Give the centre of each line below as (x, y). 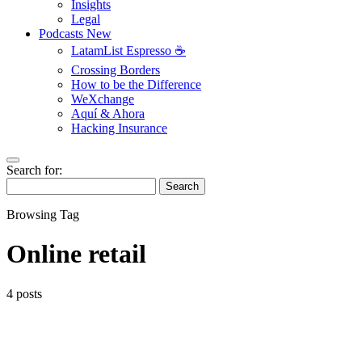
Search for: (34, 170)
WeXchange (103, 99)
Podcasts (63, 34)
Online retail (76, 254)
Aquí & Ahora (108, 114)
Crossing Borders (116, 70)
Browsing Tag (43, 215)
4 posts (24, 293)
